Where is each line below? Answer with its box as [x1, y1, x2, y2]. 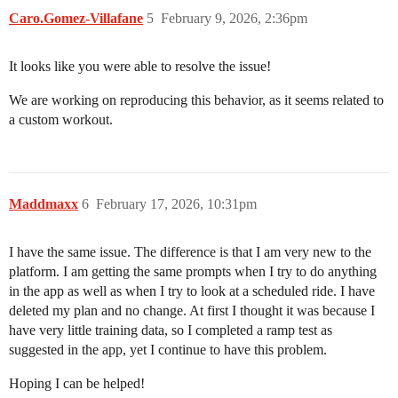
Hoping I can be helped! [9, 376, 145, 392]
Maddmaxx [9, 196, 78, 212]
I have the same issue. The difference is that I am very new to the [9, 244, 371, 260]
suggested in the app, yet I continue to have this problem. [9, 342, 327, 358]
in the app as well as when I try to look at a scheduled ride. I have [9, 283, 375, 299]
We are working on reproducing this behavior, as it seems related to [9, 92, 384, 108]
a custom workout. [9, 112, 113, 128]
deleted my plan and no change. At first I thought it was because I [9, 303, 375, 319]
